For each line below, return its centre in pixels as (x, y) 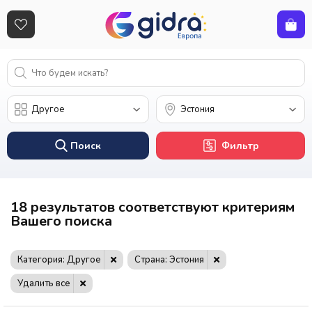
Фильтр (240, 146)
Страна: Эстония (169, 260)
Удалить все (44, 284)
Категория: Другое (59, 260)
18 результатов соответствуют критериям (153, 207)
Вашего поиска (61, 221)
